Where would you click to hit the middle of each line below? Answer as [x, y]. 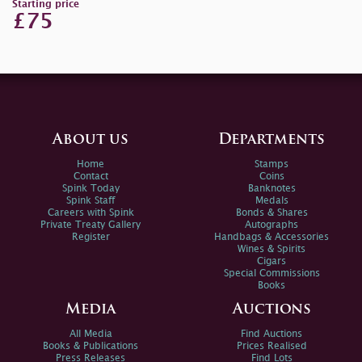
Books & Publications [90, 347]
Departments [271, 141]
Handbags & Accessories [271, 238]
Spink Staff [90, 201]
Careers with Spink [90, 213]
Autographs [271, 225]
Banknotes [271, 189]
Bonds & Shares [271, 213]
